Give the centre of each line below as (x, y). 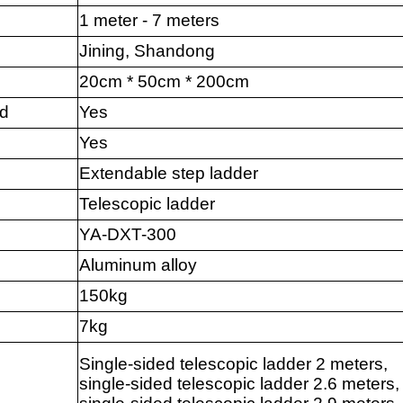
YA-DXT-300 (127, 235)
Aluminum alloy (138, 265)
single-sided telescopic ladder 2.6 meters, (239, 384)
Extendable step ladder (168, 174)
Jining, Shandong (147, 51)
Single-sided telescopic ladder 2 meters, (233, 364)
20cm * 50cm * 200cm (164, 82)
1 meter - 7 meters (149, 21)
